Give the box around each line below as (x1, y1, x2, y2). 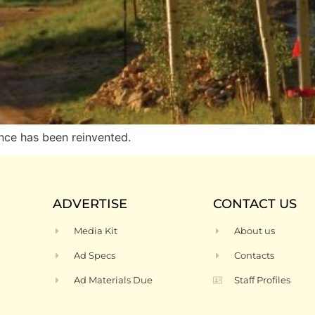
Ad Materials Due (74, 274, 153, 286)
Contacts (234, 250, 275, 262)
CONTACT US (213, 196, 297, 212)
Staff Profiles (234, 274, 291, 286)
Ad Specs (74, 250, 116, 262)
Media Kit (74, 225, 118, 237)
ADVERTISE (53, 196, 127, 212)
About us (234, 225, 276, 237)
